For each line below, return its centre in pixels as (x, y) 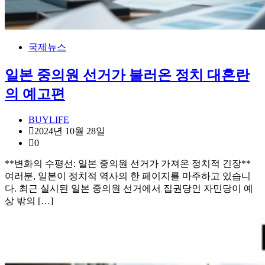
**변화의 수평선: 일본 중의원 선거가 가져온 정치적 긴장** (128, 164)
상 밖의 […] (29, 201)
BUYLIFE (49, 120)
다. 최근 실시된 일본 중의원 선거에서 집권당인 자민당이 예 (129, 189)
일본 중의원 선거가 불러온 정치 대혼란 (127, 75)
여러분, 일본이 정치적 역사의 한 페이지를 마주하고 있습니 (128, 176)
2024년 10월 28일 (70, 131)
